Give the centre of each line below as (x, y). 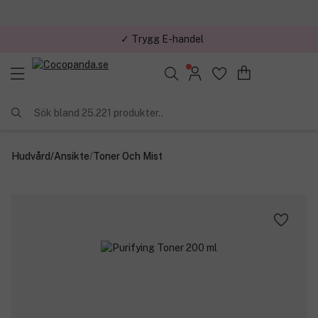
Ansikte (72, 156)
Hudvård (31, 156)
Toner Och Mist (128, 156)
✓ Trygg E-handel (162, 39)
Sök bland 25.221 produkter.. (99, 113)
